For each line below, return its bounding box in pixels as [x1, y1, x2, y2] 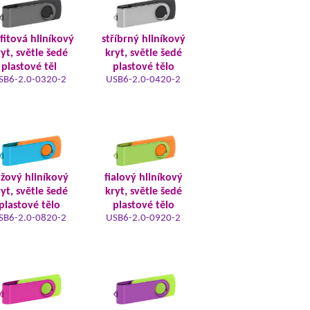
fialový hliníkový [104, 172, 183, 183]
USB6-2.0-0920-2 [106, 213, 181, 224]
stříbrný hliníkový [101, 34, 185, 45]
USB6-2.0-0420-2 [106, 75, 181, 85]
